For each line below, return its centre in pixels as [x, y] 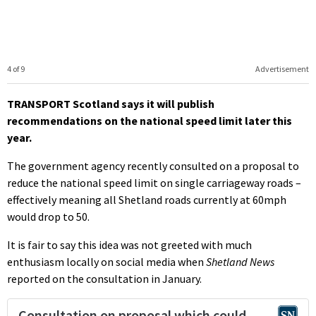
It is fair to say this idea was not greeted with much [129, 244]
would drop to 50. [48, 216]
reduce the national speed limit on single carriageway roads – [154, 182]
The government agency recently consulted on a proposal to [153, 165]
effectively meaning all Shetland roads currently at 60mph [147, 199]
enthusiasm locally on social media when [107, 261]
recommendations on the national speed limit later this [150, 120]
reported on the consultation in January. [104, 278]
